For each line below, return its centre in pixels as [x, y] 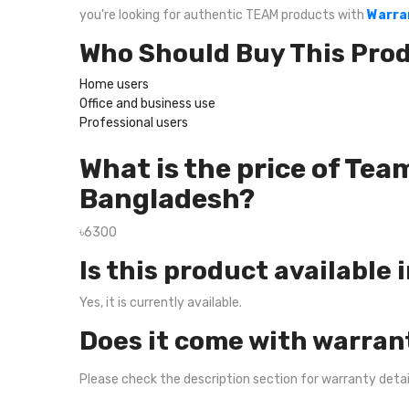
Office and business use [147, 104]
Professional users [134, 123]
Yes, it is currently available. [161, 303]
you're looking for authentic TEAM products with [223, 15]
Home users [114, 84]
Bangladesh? [167, 199]
